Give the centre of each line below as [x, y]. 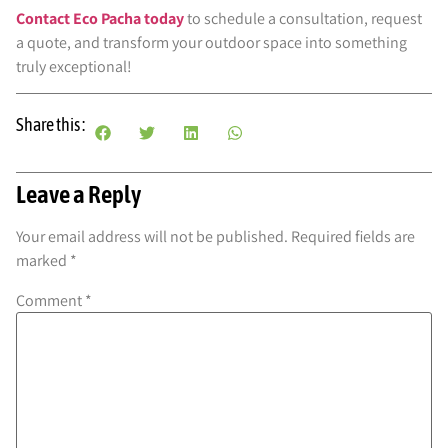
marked [43, 261]
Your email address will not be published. [152, 237]
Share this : [50, 125]
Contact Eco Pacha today [100, 18]
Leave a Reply [78, 194]
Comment [50, 300]
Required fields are [353, 237]
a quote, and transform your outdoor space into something [211, 42]
